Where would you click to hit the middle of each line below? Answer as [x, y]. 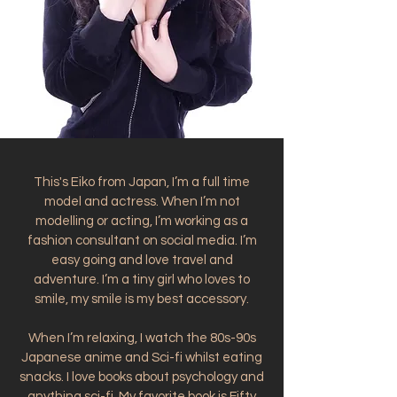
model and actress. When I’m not [142, 202]
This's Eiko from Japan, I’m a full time [142, 182]
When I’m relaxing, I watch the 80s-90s [142, 338]
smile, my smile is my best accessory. [142, 299]
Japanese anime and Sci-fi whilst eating [142, 358]
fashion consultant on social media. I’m [142, 241]
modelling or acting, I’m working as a [142, 221]
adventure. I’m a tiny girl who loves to [142, 280]
